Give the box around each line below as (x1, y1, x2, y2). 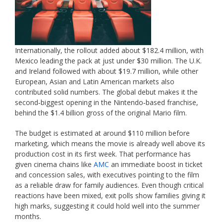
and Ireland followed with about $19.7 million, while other (15, 66, 198, 76)
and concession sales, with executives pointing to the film (15, 170, 199, 180)
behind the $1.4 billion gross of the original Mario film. (15, 108, 187, 118)
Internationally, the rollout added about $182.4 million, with (15, 46, 204, 55)
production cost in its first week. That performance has (15, 149, 191, 159)
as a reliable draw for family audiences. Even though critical (15, 180, 204, 190)
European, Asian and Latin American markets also (15, 77, 174, 87)
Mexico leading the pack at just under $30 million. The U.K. (15, 56, 202, 66)
